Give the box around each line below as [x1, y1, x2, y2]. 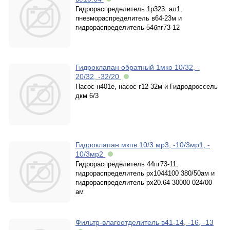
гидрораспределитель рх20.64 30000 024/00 [75, 179, 212, 186]
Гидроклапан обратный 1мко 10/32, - [75, 63, 200, 71]
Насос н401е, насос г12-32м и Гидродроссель [75, 83, 218, 90]
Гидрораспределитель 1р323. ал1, [75, 5, 182, 13]
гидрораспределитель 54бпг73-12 [75, 24, 180, 31]
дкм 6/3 [75, 92, 99, 100]
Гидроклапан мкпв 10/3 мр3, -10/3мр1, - [75, 141, 210, 149]
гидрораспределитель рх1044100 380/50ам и [75, 169, 215, 177]
